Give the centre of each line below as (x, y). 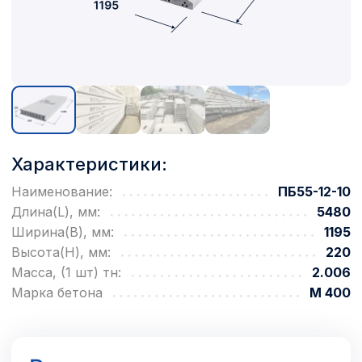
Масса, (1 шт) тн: (66, 273)
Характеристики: (89, 164)
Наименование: (62, 192)
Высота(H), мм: (61, 253)
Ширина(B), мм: (63, 232)
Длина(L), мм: (56, 212)
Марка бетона (57, 293)
